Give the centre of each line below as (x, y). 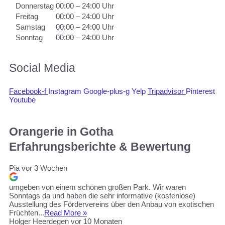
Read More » (66, 212)
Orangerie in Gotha (61, 131)
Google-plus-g (106, 91)
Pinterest (200, 91)
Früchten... (27, 212)
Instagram (65, 91)
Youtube (22, 100)
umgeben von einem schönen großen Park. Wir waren (97, 187)
